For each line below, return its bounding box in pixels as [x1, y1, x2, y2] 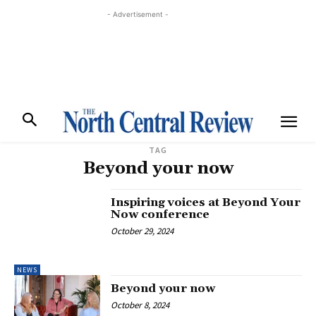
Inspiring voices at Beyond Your [111, 195, 301, 209]
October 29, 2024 [111, 225, 174, 237]
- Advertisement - [107, 10, 169, 18]
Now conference [111, 207, 210, 221]
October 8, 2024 [111, 299, 170, 312]
